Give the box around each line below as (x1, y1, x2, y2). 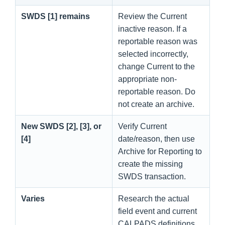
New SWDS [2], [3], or (21, 122, 101, 131)
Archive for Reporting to (118, 147, 202, 156)
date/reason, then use (118, 134, 195, 143)
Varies (21, 194, 45, 203)
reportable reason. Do (118, 87, 195, 96)
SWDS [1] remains (21, 12, 90, 21)
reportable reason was (118, 37, 197, 46)
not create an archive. (118, 99, 194, 108)
